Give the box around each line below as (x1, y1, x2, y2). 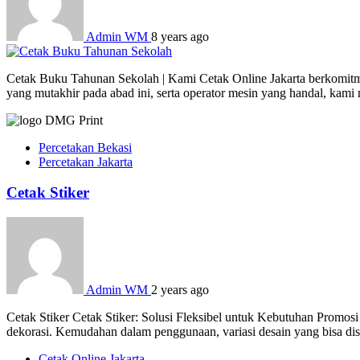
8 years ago (151, 29, 209, 43)
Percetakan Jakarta (39, 154, 133, 169)
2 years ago (151, 282, 209, 297)
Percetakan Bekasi (39, 140, 132, 154)
